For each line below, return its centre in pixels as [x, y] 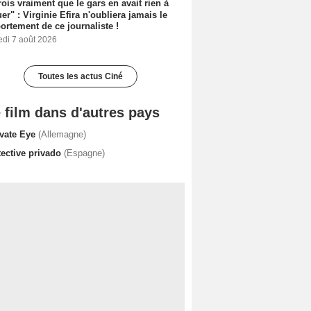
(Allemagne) [62, 134]
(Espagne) [84, 153]
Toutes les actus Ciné [81, 76]
